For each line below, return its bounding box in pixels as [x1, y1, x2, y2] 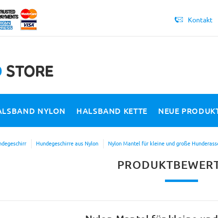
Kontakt [187, 15, 213, 24]
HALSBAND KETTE [76, 105, 147, 116]
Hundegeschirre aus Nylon [36, 139, 98, 147]
